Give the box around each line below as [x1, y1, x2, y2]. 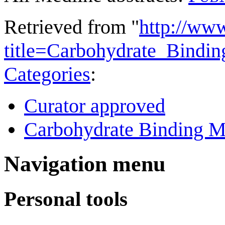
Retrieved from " [4, 16, 139, 39]
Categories [4, 63, 90, 86]
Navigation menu [4, 151, 165, 176]
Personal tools [4, 187, 128, 210]
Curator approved [24, 94, 165, 118]
